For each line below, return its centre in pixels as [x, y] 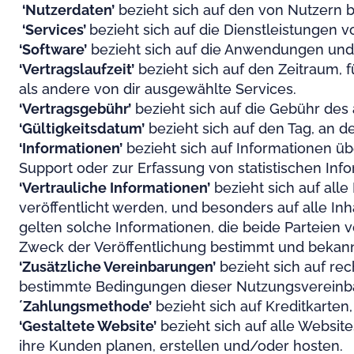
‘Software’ [53, 49]
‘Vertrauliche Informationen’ [115, 188]
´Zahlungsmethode [84, 306]
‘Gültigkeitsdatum [80, 128]
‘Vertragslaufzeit [75, 69]
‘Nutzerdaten [65, 10]
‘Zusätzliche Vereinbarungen [116, 267]
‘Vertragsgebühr [73, 109]
